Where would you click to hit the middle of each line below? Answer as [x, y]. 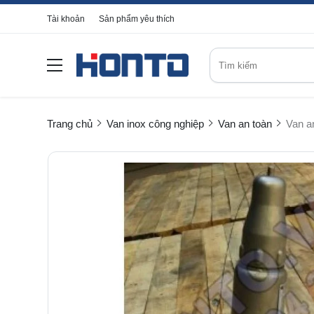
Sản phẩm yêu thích [137, 19]
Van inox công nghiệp [155, 124]
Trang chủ [70, 124]
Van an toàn [245, 124]
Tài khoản [66, 19]
